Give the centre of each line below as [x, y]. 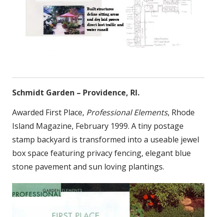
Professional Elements [127, 113]
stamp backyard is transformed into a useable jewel [106, 140]
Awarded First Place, [49, 113]
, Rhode [181, 113]
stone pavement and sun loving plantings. [88, 167]
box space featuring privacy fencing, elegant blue [101, 153]
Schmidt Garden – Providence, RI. [76, 93]
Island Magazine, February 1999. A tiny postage [98, 126]
